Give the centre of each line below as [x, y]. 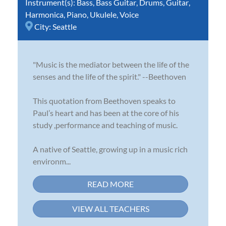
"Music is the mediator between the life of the [111, 64]
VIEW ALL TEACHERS [110, 208]
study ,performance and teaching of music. [105, 125]
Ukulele [103, 14]
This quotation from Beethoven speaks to [104, 100]
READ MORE [110, 184]
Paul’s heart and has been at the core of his [106, 112]
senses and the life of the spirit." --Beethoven [109, 76]
